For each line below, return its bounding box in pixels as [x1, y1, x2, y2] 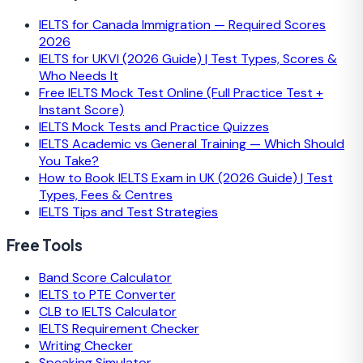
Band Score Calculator [39, 269, 172, 287]
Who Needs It [39, 66, 118, 84]
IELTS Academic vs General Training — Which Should [39, 135, 344, 152]
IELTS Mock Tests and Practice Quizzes [39, 117, 269, 135]
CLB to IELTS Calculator [39, 303, 177, 321]
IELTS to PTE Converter [39, 286, 176, 304]
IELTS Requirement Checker [39, 320, 199, 338]
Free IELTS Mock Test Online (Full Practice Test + [39, 83, 323, 101]
